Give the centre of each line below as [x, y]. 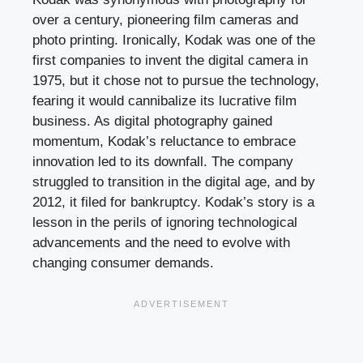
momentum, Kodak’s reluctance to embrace [164, 142]
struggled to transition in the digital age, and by [174, 182]
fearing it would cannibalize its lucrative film [164, 101]
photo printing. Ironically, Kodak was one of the [174, 41]
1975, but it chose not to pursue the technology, [176, 81]
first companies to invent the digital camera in [170, 61]
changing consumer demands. [123, 263]
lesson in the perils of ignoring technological [165, 223]
